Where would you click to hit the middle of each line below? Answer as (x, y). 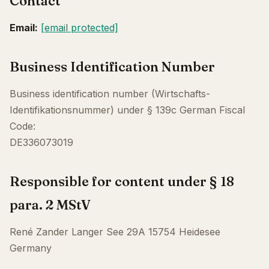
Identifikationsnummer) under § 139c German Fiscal (127, 110)
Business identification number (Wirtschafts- (110, 94)
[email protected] (80, 28)
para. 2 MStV (50, 205)
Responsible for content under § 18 (122, 181)
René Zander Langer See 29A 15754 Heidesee (115, 232)
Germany (31, 248)
